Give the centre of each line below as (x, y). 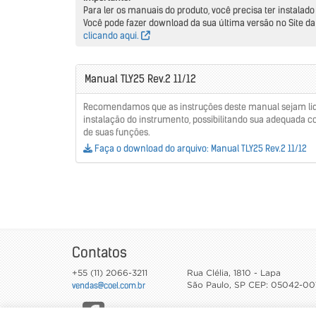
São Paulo (208, 285)
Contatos (99, 252)
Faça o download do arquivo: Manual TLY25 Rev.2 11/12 (200, 148)
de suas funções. (117, 132)
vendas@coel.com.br (109, 285)
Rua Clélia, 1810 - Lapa (233, 273)
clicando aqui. (112, 35)
